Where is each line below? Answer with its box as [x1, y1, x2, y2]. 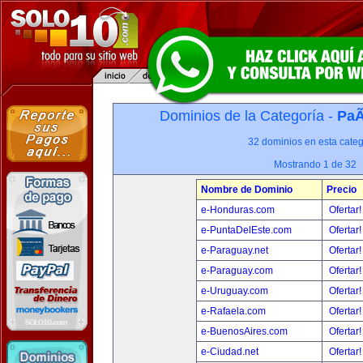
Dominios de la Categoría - [159, 108, 337, 124]
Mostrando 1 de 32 [274, 159, 357, 170]
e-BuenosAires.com [201, 326, 288, 337]
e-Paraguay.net [201, 245, 268, 256]
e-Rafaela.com [201, 305, 266, 317]
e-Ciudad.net [201, 346, 258, 357]
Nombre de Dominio [201, 184, 293, 195]
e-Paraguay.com [201, 265, 273, 276]
